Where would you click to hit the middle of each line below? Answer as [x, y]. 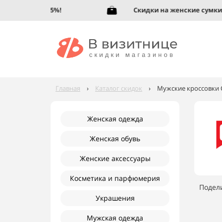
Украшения [115, 198]
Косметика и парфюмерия [115, 178]
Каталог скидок [119, 88]
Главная [68, 88]
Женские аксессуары [115, 158]
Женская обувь [115, 139]
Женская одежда [115, 119]
